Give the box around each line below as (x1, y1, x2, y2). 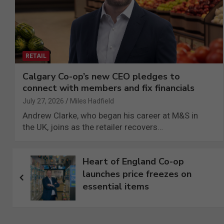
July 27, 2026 (22, 96, 64, 105)
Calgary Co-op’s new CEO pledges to (22, 70, 180, 82)
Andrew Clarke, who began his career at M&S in (22, 110, 198, 120)
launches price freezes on (82, 167, 191, 180)
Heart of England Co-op (82, 155, 184, 167)
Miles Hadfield (70, 96, 114, 105)
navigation (12, 168, 86, 188)
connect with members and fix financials (22, 81, 194, 94)
